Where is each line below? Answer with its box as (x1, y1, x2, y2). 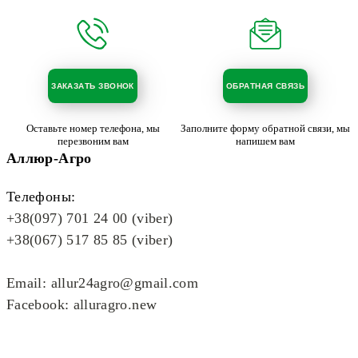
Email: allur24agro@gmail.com (6, 274, 199, 291)
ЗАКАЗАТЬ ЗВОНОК (51, 81, 134, 90)
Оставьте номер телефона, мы (26, 121, 160, 134)
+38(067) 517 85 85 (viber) (6, 231, 173, 248)
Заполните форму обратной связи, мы (181, 121, 350, 134)
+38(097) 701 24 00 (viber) (6, 209, 173, 226)
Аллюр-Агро (6, 149, 92, 166)
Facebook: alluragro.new (6, 296, 157, 312)
